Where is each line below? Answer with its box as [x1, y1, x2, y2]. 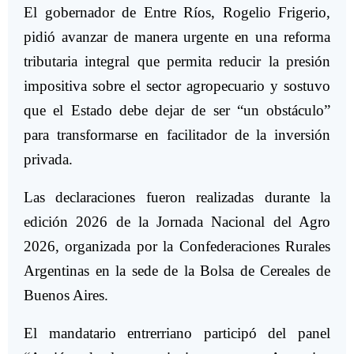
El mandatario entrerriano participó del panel [24, 325, 330, 342]
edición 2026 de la [24, 213, 157, 231]
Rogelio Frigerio [222, 4, 326, 21]
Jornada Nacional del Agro [156, 213, 331, 231]
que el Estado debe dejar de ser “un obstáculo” [24, 102, 330, 119]
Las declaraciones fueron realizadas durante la [24, 189, 330, 206]
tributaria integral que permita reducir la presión [24, 53, 330, 70]
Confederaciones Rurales [179, 238, 331, 255]
